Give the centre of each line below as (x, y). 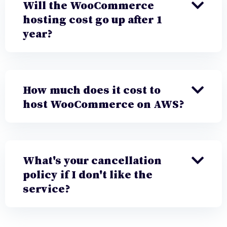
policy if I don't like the (88, 175)
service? (47, 190)
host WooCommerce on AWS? (104, 105)
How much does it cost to (92, 91)
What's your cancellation (92, 161)
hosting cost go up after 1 (92, 20)
